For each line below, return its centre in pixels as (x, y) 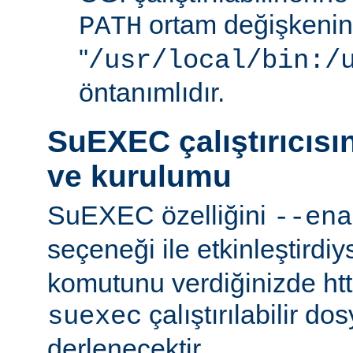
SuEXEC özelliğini (160, 215)
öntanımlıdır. (152, 93)
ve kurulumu (139, 176)
